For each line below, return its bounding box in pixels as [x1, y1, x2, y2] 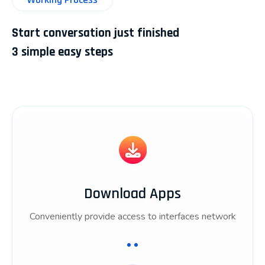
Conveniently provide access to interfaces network [29, 210, 236, 224]
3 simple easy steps [12, 44, 113, 60]
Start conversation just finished [12, 25, 179, 41]
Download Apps [84, 184, 181, 204]
